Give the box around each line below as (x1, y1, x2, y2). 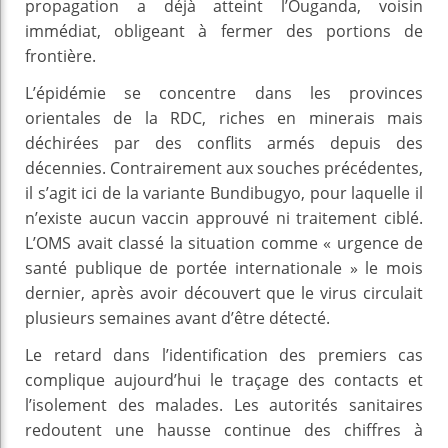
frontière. (25, 44, 96, 67)
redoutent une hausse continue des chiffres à (25, 418, 423, 441)
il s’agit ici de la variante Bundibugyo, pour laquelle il (25, 181, 423, 204)
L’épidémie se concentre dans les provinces (25, 81, 423, 104)
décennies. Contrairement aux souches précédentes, (25, 156, 423, 179)
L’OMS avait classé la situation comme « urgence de (25, 231, 423, 254)
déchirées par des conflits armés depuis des (25, 131, 423, 154)
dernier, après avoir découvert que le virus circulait (25, 281, 423, 304)
